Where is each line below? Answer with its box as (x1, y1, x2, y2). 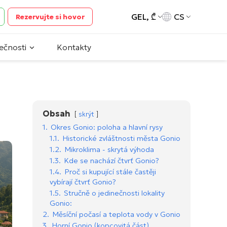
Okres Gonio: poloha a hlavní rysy (51, 123, 163, 132)
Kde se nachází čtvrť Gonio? (64, 156, 159, 166)
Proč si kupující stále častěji (64, 167, 156, 177)
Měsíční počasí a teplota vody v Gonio (52, 210, 180, 219)
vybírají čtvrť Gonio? (50, 177, 116, 187)
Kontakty (57, 42, 91, 53)
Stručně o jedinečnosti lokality (64, 188, 165, 198)
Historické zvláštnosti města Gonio (62, 134, 180, 143)
